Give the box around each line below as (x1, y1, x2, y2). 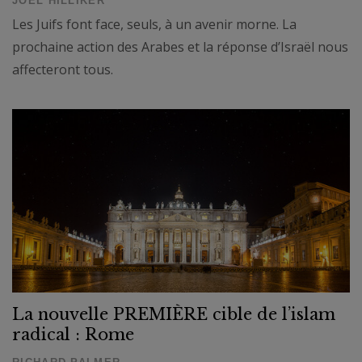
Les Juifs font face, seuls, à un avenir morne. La (12, 15, 297, 34)
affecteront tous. (12, 61, 113, 79)
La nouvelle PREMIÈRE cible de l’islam (12, 305, 335, 325)
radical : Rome (12, 325, 134, 345)
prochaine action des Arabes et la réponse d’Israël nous (12, 38, 348, 57)
